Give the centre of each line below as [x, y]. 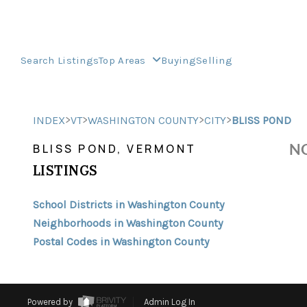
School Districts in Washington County [128, 205]
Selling [214, 60]
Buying [179, 60]
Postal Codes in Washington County [121, 242]
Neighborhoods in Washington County [128, 223]
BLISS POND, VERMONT [115, 149]
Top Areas [124, 60]
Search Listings [60, 60]
